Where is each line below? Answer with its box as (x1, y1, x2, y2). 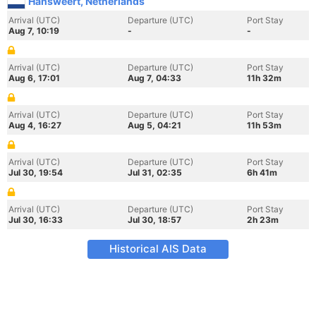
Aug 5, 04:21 (128, 120, 181, 130)
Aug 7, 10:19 (8, 25, 59, 36)
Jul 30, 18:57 (128, 214, 181, 225)
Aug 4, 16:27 (8, 120, 61, 130)
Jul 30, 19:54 (8, 167, 63, 178)
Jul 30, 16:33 (8, 214, 63, 225)
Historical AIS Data (109, 242, 207, 255)
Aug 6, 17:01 (8, 73, 60, 83)
